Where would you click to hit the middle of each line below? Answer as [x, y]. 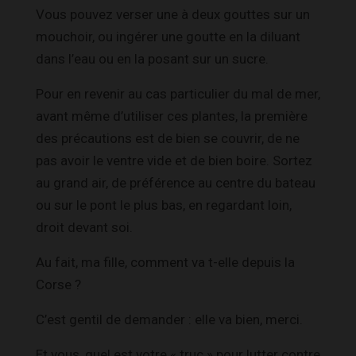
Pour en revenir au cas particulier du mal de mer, [178, 93]
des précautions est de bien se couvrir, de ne [168, 138]
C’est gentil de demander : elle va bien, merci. [169, 319]
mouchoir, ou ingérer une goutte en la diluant [168, 36]
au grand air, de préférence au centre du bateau [176, 182]
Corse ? [58, 284]
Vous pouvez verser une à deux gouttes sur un [173, 14]
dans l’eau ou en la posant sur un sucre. [152, 58]
